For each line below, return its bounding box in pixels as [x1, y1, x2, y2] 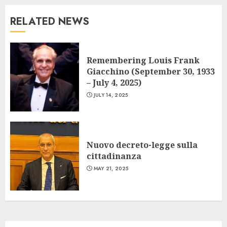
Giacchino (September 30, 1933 [87, 66, 215, 78]
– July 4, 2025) [87, 77, 141, 89]
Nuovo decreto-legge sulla [87, 139, 198, 151]
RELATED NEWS [10, 14, 89, 29]
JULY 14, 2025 [93, 91, 128, 99]
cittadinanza [87, 150, 141, 162]
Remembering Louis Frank [87, 55, 200, 66]
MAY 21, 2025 [93, 165, 129, 173]
